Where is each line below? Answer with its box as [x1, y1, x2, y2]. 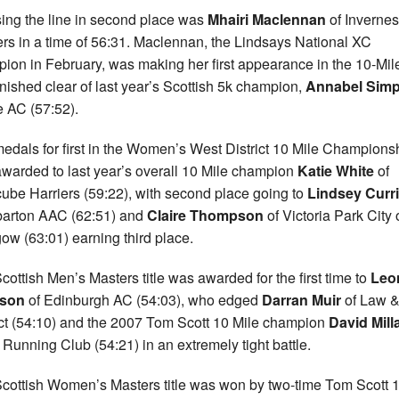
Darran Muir [262, 289, 341, 311]
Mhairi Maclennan [208, 9, 326, 30]
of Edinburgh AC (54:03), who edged [25, 289, 262, 311]
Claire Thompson [147, 205, 264, 226]
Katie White [297, 160, 374, 182]
